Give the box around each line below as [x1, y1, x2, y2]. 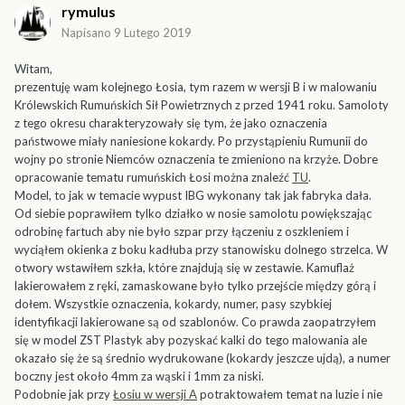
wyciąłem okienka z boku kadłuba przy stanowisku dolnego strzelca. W [14, 242, 388, 258]
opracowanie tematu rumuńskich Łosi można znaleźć [14, 170, 292, 185]
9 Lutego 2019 [114, 25, 192, 41]
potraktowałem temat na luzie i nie [197, 387, 382, 402]
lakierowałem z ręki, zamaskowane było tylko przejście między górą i [14, 278, 376, 294]
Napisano [61, 25, 114, 41]
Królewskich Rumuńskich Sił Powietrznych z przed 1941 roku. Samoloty [14, 98, 389, 113]
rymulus [61, 3, 116, 21]
